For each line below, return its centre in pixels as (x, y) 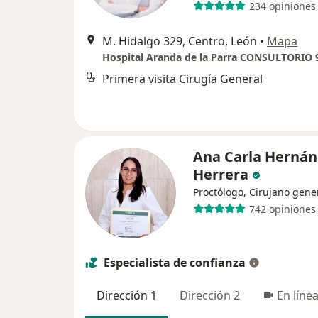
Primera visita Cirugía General (182, 79)
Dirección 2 (210, 296)
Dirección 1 (127, 296)
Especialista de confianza (175, 263)
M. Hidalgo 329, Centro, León (180, 42)
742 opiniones (282, 209)
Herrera (223, 175)
